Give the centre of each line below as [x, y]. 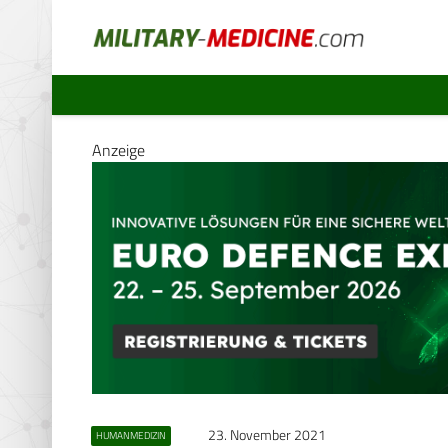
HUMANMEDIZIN [130, 435]
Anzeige [118, 150]
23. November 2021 [267, 434]
